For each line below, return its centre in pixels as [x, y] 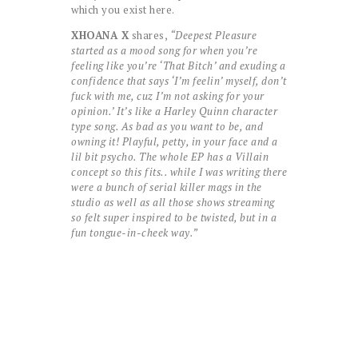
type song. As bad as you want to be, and [167, 127]
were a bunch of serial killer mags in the [167, 187]
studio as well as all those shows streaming [173, 203]
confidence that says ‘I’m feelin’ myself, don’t [179, 81]
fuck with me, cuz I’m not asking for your [168, 96]
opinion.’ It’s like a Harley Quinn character [174, 111]
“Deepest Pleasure [212, 36]
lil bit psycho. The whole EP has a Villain [170, 157]
